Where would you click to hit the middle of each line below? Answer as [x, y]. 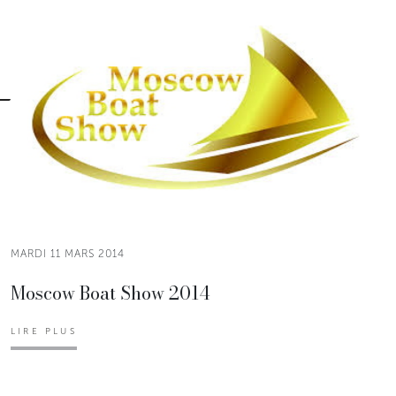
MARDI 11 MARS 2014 [68, 253]
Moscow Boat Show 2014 [110, 293]
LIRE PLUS [44, 331]
